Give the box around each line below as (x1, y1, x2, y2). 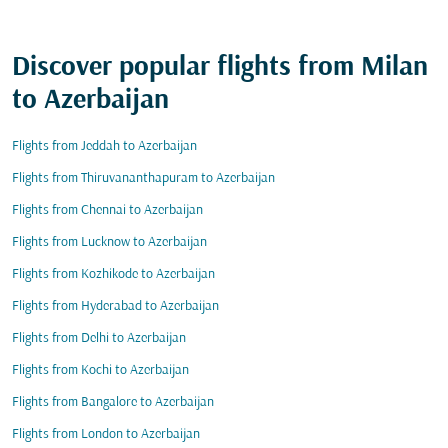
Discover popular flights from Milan (12, 53, 428, 83)
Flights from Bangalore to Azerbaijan (12, 395, 214, 410)
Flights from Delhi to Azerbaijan (12, 331, 186, 346)
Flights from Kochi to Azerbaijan (12, 363, 189, 378)
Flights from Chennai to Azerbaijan (12, 203, 203, 218)
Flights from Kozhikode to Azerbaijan (12, 267, 215, 282)
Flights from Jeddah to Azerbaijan (12, 139, 197, 154)
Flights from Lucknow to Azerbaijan (12, 235, 207, 250)
